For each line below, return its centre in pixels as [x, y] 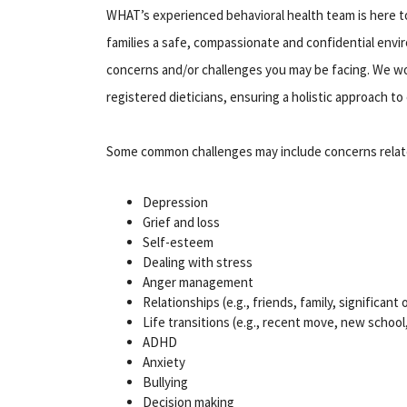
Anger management [198, 282]
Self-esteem [178, 242]
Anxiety [164, 362]
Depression [175, 202]
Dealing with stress [198, 262]
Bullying [165, 382]
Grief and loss [181, 222]
